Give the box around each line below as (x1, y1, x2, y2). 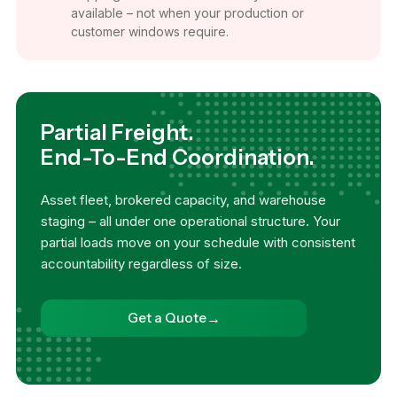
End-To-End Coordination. (41, 144, 315, 170)
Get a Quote (127, 309, 206, 327)
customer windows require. (71, 23, 229, 39)
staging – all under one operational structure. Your (41, 212, 340, 230)
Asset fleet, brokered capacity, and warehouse (41, 191, 326, 208)
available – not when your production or (71, 4, 304, 20)
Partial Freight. (41, 119, 194, 145)
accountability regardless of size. (41, 254, 242, 272)
